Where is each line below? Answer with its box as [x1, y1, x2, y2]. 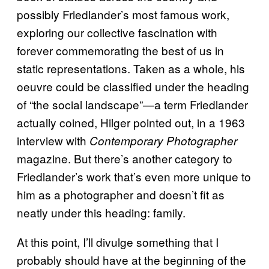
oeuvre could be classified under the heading [17, 77, 249, 94]
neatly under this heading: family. [17, 204, 186, 220]
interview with [17, 131, 89, 148]
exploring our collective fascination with [17, 23, 217, 40]
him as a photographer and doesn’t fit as [17, 186, 225, 202]
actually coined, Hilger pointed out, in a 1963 [17, 113, 245, 130]
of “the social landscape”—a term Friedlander [17, 95, 248, 112]
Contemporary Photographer [89, 132, 237, 148]
